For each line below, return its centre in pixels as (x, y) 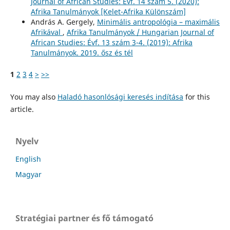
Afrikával (46, 32)
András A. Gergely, (64, 22)
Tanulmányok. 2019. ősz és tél (82, 52)
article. (22, 109)
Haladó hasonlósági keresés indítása (120, 97)
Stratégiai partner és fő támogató (84, 218)
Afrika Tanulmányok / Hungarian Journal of (140, 32)
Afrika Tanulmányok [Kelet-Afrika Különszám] (108, 11)
